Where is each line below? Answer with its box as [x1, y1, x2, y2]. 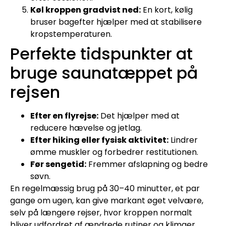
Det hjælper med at [98, 109, 180, 122]
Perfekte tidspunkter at [10, 42, 193, 65]
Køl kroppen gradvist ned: [30, 4, 141, 16]
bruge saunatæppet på [10, 61, 198, 84]
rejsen [10, 80, 60, 103]
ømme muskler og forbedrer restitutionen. [30, 146, 198, 158]
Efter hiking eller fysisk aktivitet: [30, 134, 168, 146]
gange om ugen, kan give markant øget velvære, [10, 194, 203, 206]
